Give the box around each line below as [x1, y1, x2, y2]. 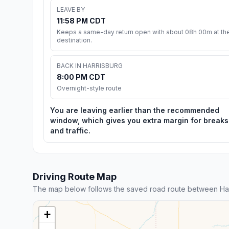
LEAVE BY [57, 5, 85, 13]
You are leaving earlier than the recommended [50, 105, 219, 114]
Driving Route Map [33, 171, 117, 182]
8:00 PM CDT [57, 72, 105, 81]
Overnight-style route [57, 84, 122, 92]
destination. [57, 36, 92, 44]
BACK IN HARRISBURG [57, 61, 123, 70]
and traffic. [50, 126, 90, 135]
